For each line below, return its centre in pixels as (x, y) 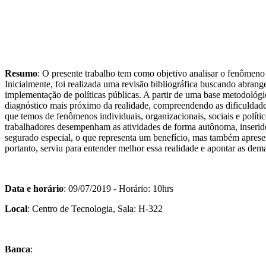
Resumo (21, 74)
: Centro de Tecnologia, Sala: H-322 (95, 209)
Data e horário (34, 189)
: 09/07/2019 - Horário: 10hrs (118, 189)
